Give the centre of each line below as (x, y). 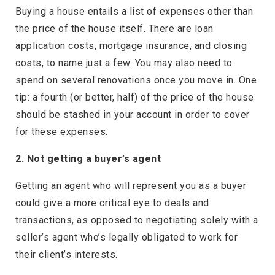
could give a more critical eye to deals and (112, 203)
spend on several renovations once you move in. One (136, 80)
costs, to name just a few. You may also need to (124, 63)
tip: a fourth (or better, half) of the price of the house (135, 98)
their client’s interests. (67, 255)
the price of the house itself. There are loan (114, 29)
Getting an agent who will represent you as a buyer (131, 186)
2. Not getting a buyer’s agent (88, 159)
